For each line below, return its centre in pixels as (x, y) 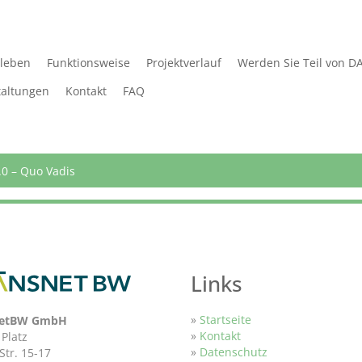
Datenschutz (234, 351)
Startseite (224, 319)
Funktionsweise (88, 62)
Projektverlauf (184, 62)
